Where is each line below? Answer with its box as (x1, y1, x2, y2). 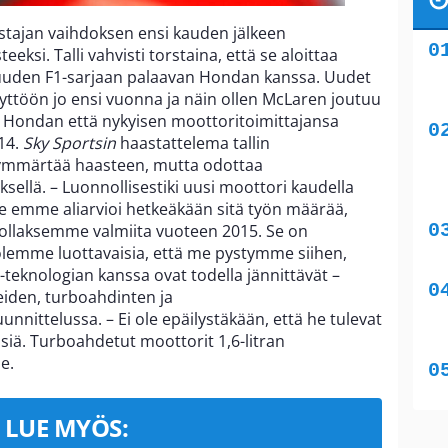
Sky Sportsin (23, 131, 116, 154)
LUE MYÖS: (4, 410, 129, 444)
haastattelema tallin (116, 131, 270, 154)
